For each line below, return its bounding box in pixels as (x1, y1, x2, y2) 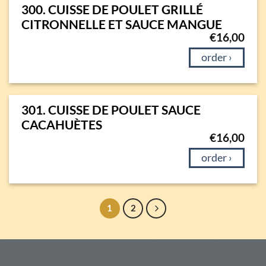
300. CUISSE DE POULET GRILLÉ (21, 1, 203, 17)
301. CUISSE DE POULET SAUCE (21, 102, 201, 117)
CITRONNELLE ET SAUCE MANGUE (21, 16, 222, 31)
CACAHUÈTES (21, 116, 102, 132)
